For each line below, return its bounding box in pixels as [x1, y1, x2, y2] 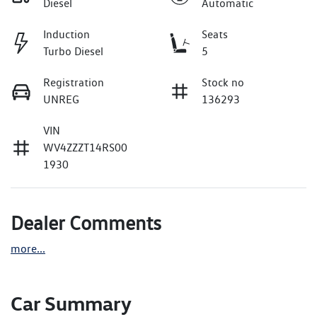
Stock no [202, 76, 244, 90]
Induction [43, 28, 90, 42]
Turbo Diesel [43, 45, 103, 59]
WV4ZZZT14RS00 [43, 141, 127, 155]
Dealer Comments [11, 211, 161, 236]
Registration [43, 76, 104, 90]
